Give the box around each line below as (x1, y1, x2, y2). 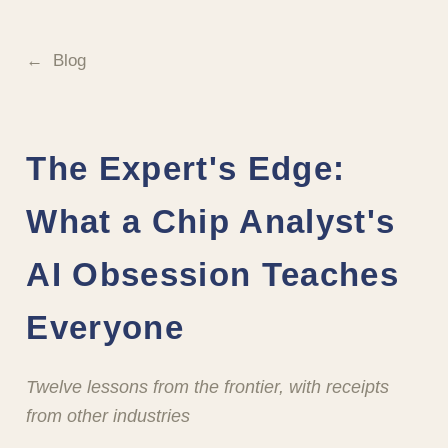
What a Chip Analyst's (26, 202, 396, 240)
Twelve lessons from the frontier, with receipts (26, 376, 390, 398)
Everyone (26, 308, 184, 346)
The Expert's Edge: (26, 149, 346, 187)
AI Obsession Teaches (26, 255, 399, 293)
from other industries (26, 405, 191, 427)
